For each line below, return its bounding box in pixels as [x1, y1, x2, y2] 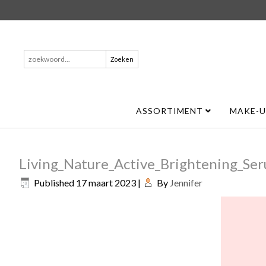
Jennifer [170, 177, 202, 188]
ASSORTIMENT [135, 106, 205, 116]
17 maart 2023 [76, 177, 136, 188]
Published [34, 177, 74, 188]
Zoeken [23, 50, 54, 62]
